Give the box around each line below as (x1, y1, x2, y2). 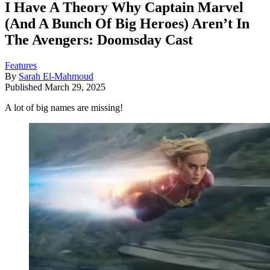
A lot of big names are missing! (5, 102, 123, 113)
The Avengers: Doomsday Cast (5, 32, 193, 48)
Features (5, 60, 37, 71)
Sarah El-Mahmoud (19, 71, 93, 82)
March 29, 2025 (45, 82, 105, 93)
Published (5, 82, 45, 93)
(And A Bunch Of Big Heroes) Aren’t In (5, 16, 250, 32)
